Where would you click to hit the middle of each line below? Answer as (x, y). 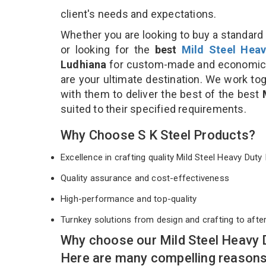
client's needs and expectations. (139, 14)
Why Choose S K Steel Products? (158, 135)
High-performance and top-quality (130, 199)
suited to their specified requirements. (155, 109)
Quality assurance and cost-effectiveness (146, 178)
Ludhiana (84, 64)
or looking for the (108, 49)
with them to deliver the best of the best (161, 94)
